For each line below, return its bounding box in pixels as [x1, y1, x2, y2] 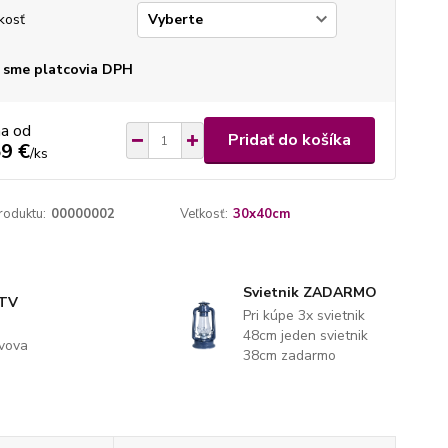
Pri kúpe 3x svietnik [242, 306, 365, 325]
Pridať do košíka [227, 129, 351, 151]
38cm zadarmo [242, 346, 336, 365]
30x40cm [233, 205, 291, 223]
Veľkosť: [180, 205, 229, 223]
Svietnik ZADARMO [242, 283, 377, 302]
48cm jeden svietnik [242, 326, 368, 345]
